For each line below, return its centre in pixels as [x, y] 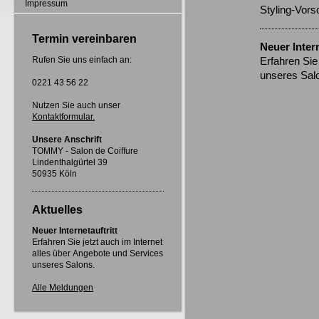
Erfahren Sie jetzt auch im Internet [97, 242]
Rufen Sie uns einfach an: [82, 60]
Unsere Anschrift [67, 140]
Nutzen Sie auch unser [76, 105]
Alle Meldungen [63, 288]
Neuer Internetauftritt [75, 231]
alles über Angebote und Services [98, 253]
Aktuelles [57, 210]
